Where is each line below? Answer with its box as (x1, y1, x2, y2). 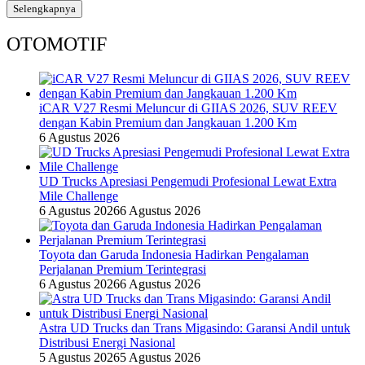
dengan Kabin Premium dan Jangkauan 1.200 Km (39, 116, 297, 130)
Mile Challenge (39, 189, 118, 204)
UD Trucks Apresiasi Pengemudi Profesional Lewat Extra (39, 174, 336, 189)
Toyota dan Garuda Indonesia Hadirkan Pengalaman (39, 248, 309, 262)
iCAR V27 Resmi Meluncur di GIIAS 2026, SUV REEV (39, 101, 337, 116)
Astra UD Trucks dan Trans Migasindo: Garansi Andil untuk (39, 321, 350, 336)
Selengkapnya (13, 2, 76, 15)
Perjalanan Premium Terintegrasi (39, 262, 206, 277)
